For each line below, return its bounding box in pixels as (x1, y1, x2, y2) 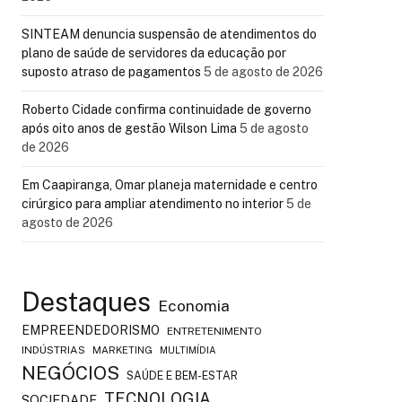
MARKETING (92, 344, 153, 355)
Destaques (22, 286, 151, 318)
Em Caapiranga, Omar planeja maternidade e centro (22, 178, 318, 192)
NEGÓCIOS (22, 362, 119, 384)
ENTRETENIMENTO (167, 325, 262, 337)
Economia (158, 297, 230, 315)
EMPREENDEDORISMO (22, 323, 160, 337)
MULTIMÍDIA (160, 345, 216, 355)
